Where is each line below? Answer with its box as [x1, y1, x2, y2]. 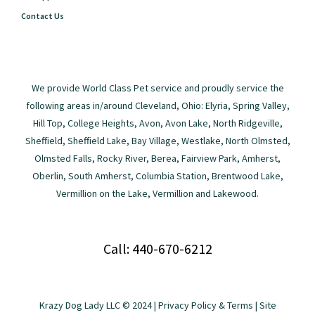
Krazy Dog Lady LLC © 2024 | [39, 298, 158, 311]
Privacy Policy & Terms [157, 298, 253, 311]
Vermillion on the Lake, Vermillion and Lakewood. [56, 186, 259, 200]
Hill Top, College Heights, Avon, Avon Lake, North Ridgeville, [32, 116, 283, 129]
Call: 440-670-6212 [103, 239, 212, 257]
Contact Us [21, 10, 64, 21]
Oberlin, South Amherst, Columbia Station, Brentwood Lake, [32, 169, 283, 182]
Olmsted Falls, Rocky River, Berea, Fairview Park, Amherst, [34, 151, 281, 165]
